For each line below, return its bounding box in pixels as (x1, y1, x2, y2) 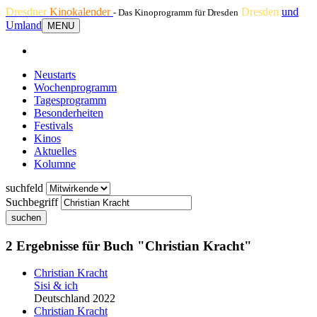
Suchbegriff (6, 196, 58, 208)
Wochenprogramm (34, 81, 117, 93)
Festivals (34, 120, 73, 132)
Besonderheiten (34, 107, 103, 119)
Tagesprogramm (34, 94, 106, 106)
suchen (11, 212, 41, 223)
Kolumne (34, 158, 76, 170)
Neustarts (34, 69, 76, 81)
